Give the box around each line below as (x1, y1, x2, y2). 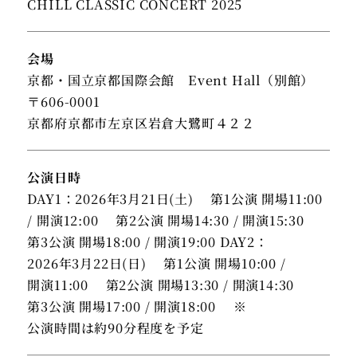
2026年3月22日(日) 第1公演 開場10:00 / (27, 254, 286, 273)
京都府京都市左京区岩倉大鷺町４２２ (27, 114, 256, 133)
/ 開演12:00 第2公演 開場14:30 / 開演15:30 (27, 211, 322, 230)
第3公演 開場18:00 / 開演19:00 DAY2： (27, 233, 269, 252)
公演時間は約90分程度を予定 (27, 319, 204, 338)
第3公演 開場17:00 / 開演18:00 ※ (27, 297, 247, 316)
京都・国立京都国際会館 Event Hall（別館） (27, 71, 315, 90)
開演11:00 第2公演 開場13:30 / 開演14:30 (27, 276, 312, 295)
